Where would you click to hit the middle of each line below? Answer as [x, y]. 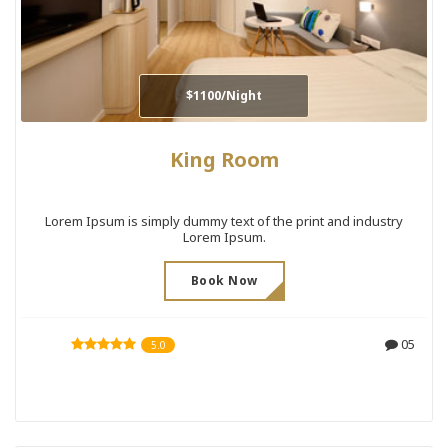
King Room [224, 159]
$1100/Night [224, 95]
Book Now [224, 280]
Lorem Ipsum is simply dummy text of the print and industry [224, 220]
